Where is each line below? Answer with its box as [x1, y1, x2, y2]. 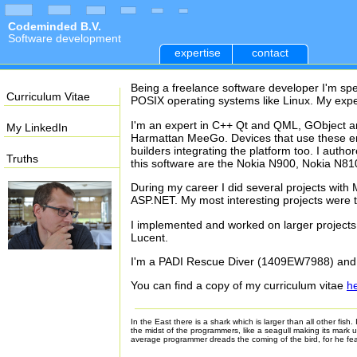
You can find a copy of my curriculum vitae [131, 279, 347, 292]
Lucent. [131, 230, 168, 244]
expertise [175, 46, 221, 59]
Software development [8, 32, 121, 45]
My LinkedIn [6, 121, 68, 134]
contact [252, 46, 288, 59]
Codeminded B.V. [8, 20, 101, 33]
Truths [6, 152, 38, 165]
